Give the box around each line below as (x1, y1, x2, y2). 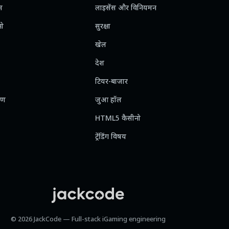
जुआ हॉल (95, 96, 122, 105)
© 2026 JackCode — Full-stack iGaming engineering (10, 215, 166, 224)
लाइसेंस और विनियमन (95, 4, 157, 13)
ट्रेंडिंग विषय (95, 132, 127, 142)
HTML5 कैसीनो (95, 114, 141, 124)
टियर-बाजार (95, 77, 128, 87)
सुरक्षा (95, 22, 111, 32)
